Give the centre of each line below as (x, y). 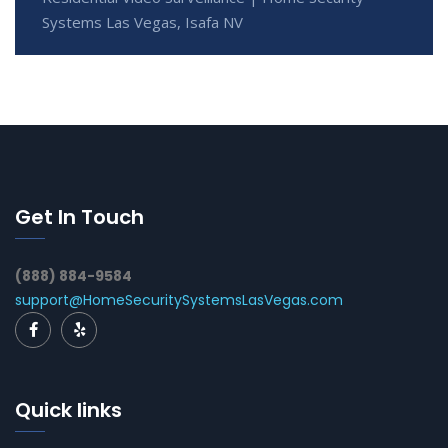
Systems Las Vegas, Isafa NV (142, 21)
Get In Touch (79, 216)
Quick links (68, 409)
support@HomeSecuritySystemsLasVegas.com (179, 299)
